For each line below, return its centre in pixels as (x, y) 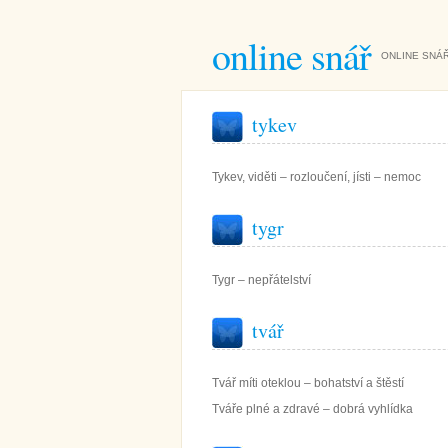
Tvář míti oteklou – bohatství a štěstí (308, 383)
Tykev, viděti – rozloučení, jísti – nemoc (316, 177)
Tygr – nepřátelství (261, 280)
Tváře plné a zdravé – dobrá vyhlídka (312, 409)
